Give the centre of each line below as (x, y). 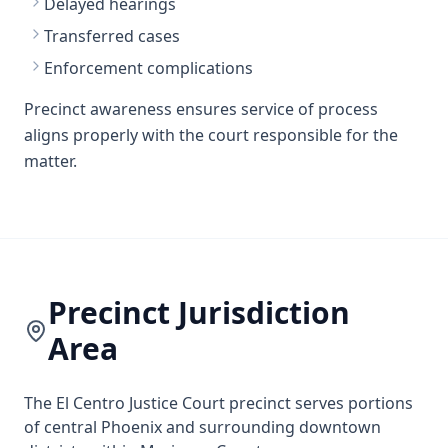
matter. (50, 161)
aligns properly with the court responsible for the (211, 135)
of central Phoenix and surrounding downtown (202, 427)
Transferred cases (112, 36)
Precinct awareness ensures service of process (201, 109)
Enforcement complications (148, 68)
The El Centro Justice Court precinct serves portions (218, 403)
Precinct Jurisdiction (198, 312)
